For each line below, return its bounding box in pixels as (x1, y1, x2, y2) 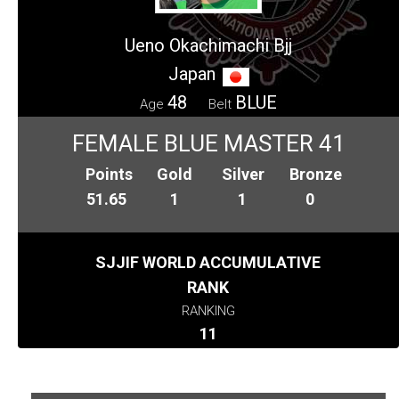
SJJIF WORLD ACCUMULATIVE (95, 253, 322, 273)
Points (85, 165, 134, 184)
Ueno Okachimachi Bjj (125, 35, 292, 57)
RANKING (181, 303, 235, 320)
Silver (221, 165, 265, 184)
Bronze (289, 165, 343, 184)
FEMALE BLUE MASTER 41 (71, 130, 346, 158)
